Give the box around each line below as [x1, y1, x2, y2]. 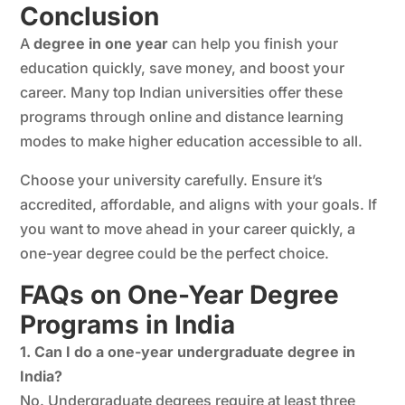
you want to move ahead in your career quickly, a [20, 219, 356, 238]
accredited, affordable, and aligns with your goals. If [20, 194, 378, 213]
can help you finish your [168, 33, 339, 52]
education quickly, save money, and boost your [20, 58, 345, 77]
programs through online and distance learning [20, 107, 344, 126]
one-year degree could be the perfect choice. [20, 243, 330, 262]
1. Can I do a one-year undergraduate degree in [20, 342, 356, 361]
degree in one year [33, 33, 169, 52]
